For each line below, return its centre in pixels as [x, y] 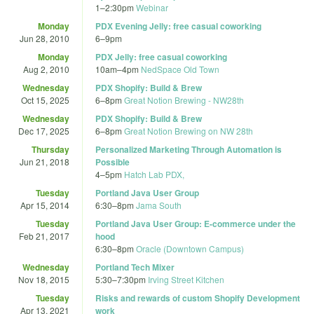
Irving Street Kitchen [186, 279]
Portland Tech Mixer [135, 267]
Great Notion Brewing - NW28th [184, 100]
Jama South [159, 205]
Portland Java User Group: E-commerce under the [196, 223]
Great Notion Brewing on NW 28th [189, 130]
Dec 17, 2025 [44, 130]
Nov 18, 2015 [44, 279]
